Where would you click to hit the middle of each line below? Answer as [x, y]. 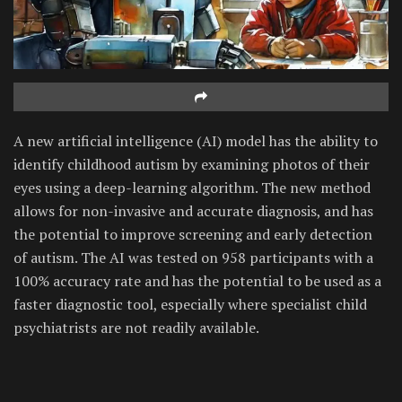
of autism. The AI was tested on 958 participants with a [193, 257]
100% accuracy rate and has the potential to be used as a [197, 280]
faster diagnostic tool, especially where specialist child [190, 304]
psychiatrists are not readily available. [136, 327]
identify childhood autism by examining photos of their [192, 164]
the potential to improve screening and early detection [193, 234]
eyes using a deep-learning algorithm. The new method [192, 187]
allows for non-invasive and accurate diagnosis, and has [193, 210]
